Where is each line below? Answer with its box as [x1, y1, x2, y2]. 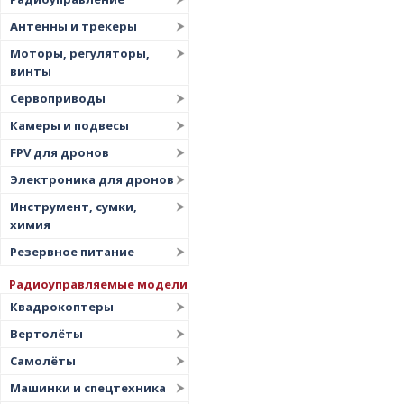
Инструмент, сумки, [10, 198, 137, 215]
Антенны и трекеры [10, 18, 137, 34]
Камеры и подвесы [10, 117, 129, 133]
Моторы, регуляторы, [10, 45, 150, 61]
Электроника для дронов [10, 171, 174, 188]
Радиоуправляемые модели [9, 276, 188, 292]
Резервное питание [10, 243, 134, 260]
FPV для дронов [10, 144, 109, 161]
